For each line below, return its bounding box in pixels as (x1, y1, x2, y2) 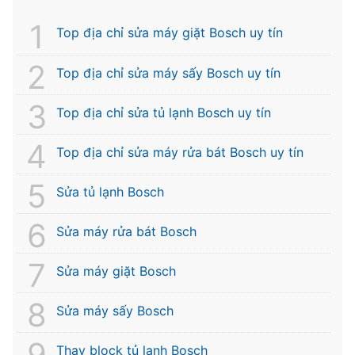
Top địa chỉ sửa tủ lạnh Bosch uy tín (56, 105, 271, 121)
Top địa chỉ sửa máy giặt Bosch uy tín (56, 25, 283, 41)
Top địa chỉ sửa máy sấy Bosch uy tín (56, 65, 281, 82)
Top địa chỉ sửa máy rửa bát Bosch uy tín (56, 144, 303, 161)
